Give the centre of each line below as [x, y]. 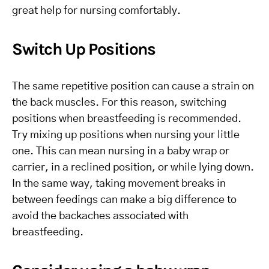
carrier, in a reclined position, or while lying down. [133, 168]
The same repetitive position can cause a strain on [133, 87]
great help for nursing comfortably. [96, 11]
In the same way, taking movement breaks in [119, 184]
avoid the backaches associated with [100, 216]
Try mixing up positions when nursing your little [126, 135]
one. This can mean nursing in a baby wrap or [121, 152]
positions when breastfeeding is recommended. [127, 119]
